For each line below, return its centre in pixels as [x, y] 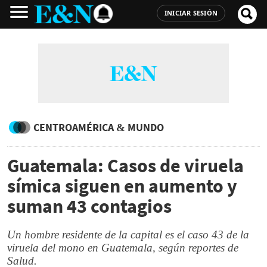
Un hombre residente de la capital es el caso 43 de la [128, 235]
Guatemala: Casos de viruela [125, 166]
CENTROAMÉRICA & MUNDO [99, 127]
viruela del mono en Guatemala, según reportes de [123, 248]
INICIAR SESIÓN [191, 13]
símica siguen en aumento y [122, 186]
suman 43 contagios [89, 206]
